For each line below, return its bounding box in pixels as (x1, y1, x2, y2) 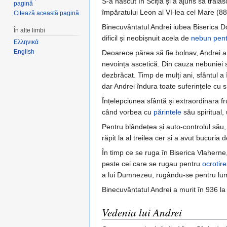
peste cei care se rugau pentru (102, 160, 202, 168)
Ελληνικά (14, 39, 39, 46)
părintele (154, 108, 181, 117)
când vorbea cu (102, 108, 154, 117)
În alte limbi (14, 26, 46, 34)
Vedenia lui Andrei (102, 205, 182, 220)
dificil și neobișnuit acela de (102, 34, 191, 43)
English (14, 48, 35, 56)
